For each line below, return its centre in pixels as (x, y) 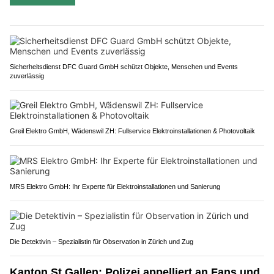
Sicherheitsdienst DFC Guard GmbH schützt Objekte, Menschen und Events (124, 67)
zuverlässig (27, 76)
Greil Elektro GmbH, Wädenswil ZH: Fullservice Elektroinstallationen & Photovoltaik (132, 131)
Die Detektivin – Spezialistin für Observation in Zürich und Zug (102, 242)
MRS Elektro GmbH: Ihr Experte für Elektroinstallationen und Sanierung (115, 187)
